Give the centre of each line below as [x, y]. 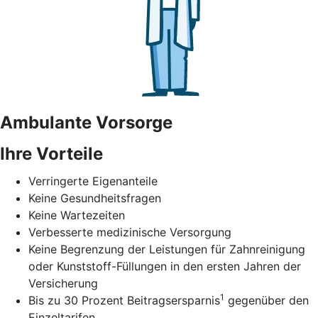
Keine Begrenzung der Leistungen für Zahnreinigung [167, 249]
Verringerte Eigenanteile [93, 181]
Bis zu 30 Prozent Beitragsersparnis [124, 300]
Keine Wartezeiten [77, 215]
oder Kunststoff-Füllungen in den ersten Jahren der [165, 266]
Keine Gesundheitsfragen [95, 198]
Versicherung [63, 283]
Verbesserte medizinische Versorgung [130, 232]
